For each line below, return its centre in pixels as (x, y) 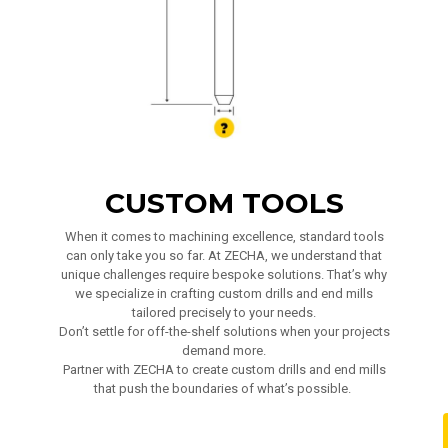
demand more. (224, 350)
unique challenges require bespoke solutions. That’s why (224, 274)
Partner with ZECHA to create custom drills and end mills (224, 369)
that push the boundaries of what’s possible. (224, 388)
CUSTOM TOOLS (224, 203)
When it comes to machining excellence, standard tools (224, 236)
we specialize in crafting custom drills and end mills (224, 293)
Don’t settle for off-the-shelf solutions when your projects (224, 331)
